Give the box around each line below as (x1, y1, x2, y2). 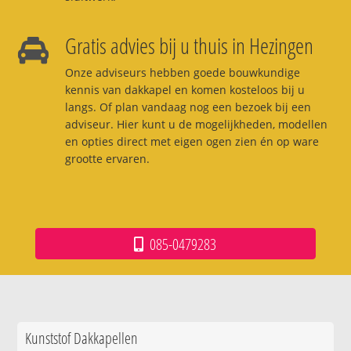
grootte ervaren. (64, 150, 150, 166)
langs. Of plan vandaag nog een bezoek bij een (64, 99, 311, 114)
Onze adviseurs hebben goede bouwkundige (64, 64, 300, 80)
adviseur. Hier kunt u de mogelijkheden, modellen (64, 116, 327, 132)
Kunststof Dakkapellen (25, 326, 139, 349)
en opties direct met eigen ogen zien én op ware (64, 133, 319, 149)
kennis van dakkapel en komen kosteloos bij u (64, 81, 305, 97)
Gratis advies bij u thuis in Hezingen (64, 30, 313, 60)
